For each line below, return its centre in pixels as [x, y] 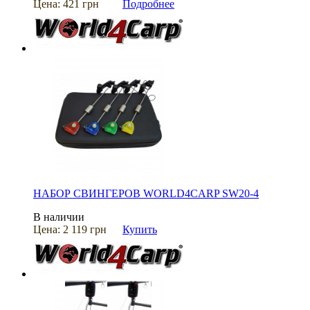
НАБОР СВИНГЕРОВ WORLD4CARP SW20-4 [146, 194]
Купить [140, 230]
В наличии [59, 217]
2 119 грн [85, 230]
